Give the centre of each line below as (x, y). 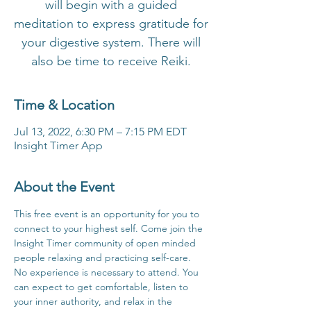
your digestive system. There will (111, 42)
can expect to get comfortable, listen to (102, 287)
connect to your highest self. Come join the (110, 228)
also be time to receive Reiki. (111, 61)
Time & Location (64, 105)
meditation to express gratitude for (111, 24)
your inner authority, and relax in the (94, 301)
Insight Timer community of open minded (106, 243)
